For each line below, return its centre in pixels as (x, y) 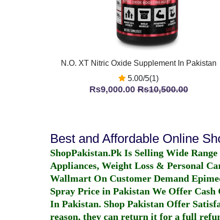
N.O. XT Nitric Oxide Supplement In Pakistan (138, 63)
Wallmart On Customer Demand (121, 178)
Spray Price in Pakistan (100, 191)
